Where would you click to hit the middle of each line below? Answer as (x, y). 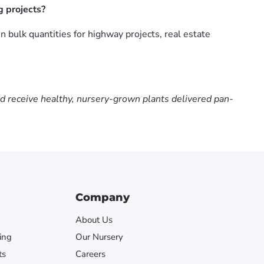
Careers (91, 254)
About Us (94, 220)
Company (103, 197)
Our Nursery (100, 237)
